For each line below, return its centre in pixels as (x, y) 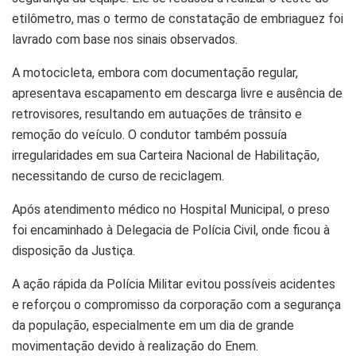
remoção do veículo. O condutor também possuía (149, 134)
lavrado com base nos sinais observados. (125, 39)
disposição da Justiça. (74, 250)
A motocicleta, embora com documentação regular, (155, 72)
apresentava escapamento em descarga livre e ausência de (177, 93)
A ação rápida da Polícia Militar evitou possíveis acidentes (174, 284)
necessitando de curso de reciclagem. (118, 176)
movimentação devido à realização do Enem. (135, 346)
